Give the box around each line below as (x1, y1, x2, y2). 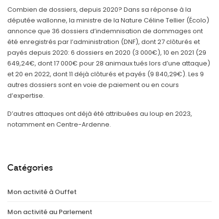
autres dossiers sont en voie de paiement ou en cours (7, 80, 179, 89)
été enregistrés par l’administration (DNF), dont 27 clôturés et (7, 37, 200, 46)
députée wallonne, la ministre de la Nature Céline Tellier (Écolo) (7, 15, 209, 25)
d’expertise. (7, 90, 44, 100)
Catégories (7, 162, 53, 173)
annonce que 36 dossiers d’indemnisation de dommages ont (7, 26, 203, 36)
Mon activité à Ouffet (7, 187, 77, 197)
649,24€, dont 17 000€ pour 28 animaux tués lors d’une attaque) (7, 58, 210, 68)
